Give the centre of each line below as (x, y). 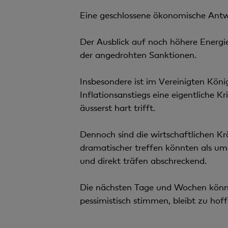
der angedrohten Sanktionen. (138, 54)
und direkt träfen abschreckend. (143, 160)
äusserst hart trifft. (117, 107)
